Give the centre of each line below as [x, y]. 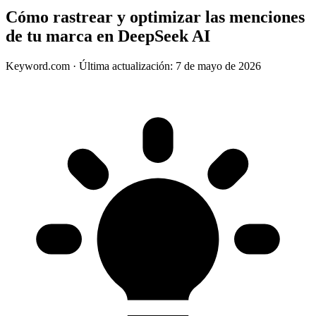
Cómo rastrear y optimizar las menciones [155, 17]
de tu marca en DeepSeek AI [108, 36]
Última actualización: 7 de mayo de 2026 [170, 66]
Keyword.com [39, 66]
